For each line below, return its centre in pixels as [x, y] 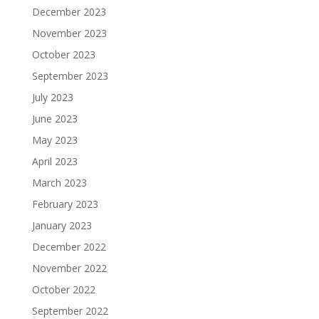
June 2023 [54, 119]
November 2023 [69, 33]
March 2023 [59, 183]
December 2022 [69, 247]
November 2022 [69, 268]
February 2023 [65, 204]
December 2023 [69, 12]
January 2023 [62, 226]
